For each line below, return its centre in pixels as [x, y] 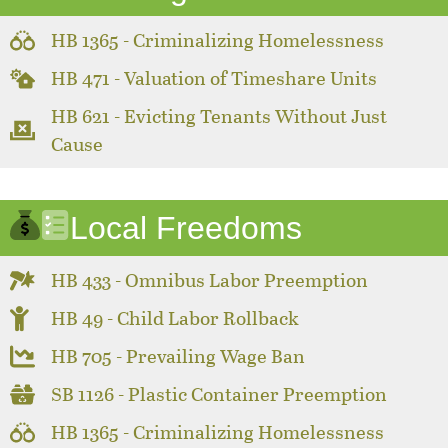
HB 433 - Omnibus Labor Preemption [210, 280]
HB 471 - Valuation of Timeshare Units [214, 78]
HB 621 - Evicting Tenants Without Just [219, 116]
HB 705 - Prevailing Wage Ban [178, 356]
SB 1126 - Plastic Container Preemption [219, 394]
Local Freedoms [186, 228]
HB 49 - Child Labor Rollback [175, 318]
